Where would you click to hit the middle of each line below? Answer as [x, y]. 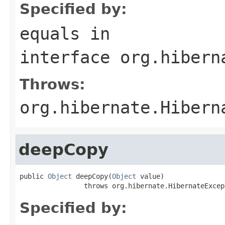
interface [70, 57]
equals [50, 33]
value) [150, 176]
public [34, 176]
